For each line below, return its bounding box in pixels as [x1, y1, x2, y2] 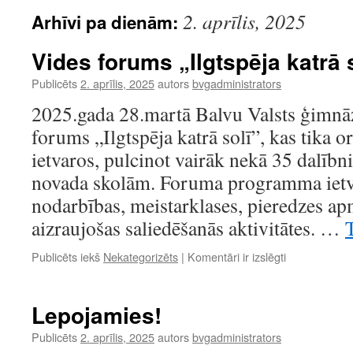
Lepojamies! [32, 299, 162, 331]
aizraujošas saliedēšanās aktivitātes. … [32, 214, 345, 241]
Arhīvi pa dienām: [32, 9, 183, 35]
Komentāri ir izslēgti [188, 248, 286, 265]
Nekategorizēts [103, 248, 178, 265]
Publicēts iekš [32, 248, 100, 265]
